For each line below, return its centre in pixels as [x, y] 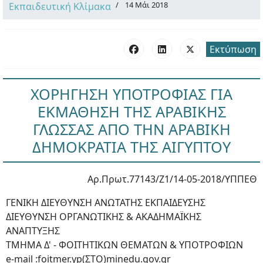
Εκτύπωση [233, 49]
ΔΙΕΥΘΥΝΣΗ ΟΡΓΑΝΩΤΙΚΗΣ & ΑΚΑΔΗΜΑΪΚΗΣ [104, 217]
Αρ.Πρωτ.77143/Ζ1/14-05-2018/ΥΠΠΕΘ [172, 179]
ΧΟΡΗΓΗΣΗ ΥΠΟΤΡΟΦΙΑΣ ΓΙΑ [131, 94]
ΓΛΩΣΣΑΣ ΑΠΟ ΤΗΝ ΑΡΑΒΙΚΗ [131, 129]
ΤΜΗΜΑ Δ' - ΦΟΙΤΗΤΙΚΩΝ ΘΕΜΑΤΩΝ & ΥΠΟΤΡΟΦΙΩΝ [124, 245]
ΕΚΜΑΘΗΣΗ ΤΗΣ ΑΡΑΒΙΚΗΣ [131, 112]
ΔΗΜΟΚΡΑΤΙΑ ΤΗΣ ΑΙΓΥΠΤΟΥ [131, 147]
